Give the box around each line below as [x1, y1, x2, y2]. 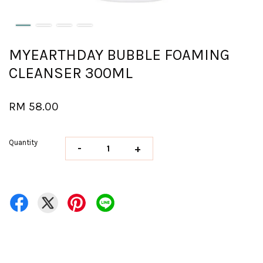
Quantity [9, 138, 38, 147]
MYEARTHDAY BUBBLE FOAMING [9, 46, 230, 64]
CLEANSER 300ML [9, 64, 133, 82]
